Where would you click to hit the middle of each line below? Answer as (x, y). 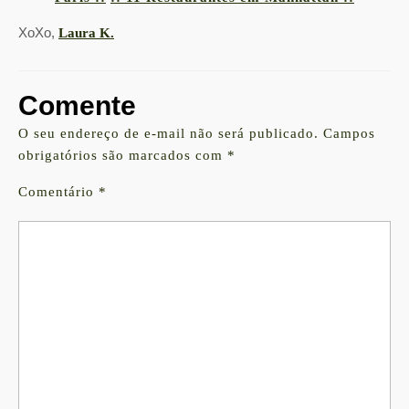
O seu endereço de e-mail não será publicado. (168, 134)
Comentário (58, 192)
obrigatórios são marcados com (123, 156)
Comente (77, 106)
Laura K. (86, 33)
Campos (349, 134)
